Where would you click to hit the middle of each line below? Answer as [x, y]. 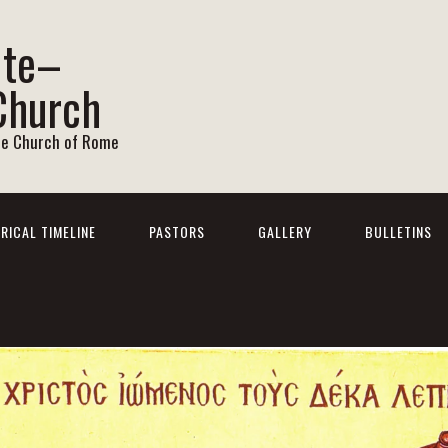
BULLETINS [398, 231]
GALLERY [285, 231]
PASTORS [177, 231]
